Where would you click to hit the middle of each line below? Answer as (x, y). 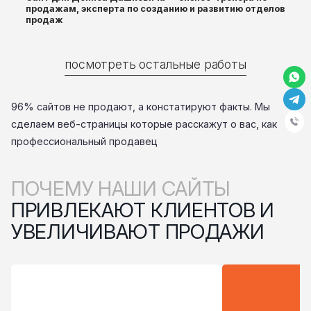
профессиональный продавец (84, 141)
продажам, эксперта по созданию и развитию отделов (155, 9)
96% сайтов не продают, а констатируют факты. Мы (141, 106)
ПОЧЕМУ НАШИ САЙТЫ (128, 188)
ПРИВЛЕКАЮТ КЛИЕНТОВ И (143, 210)
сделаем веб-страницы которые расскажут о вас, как (144, 124)
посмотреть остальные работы (155, 65)
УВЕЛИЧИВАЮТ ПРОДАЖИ (138, 231)
